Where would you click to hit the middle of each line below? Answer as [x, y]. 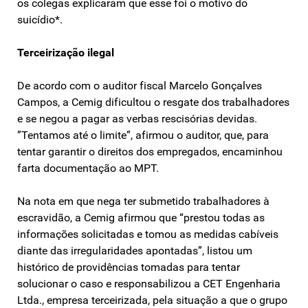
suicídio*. [40, 19]
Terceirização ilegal [66, 52]
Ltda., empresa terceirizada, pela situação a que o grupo [152, 300]
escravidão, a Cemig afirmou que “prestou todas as [141, 217]
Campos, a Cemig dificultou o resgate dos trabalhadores [153, 102]
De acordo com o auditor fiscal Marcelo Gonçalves [140, 85]
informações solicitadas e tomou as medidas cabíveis [148, 234]
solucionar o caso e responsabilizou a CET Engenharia [149, 283]
